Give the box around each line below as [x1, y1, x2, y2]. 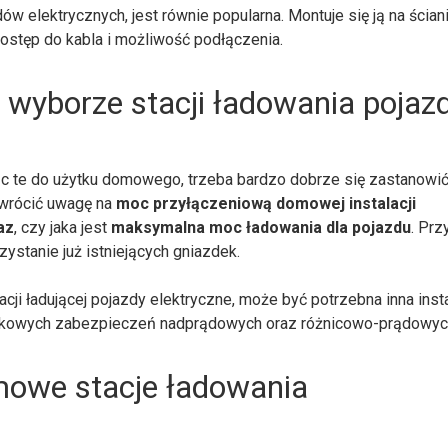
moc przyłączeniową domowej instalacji [116, 193, 417, 213]
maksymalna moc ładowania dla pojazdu [111, 217, 412, 237]
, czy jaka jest [14, 217, 112, 237]
